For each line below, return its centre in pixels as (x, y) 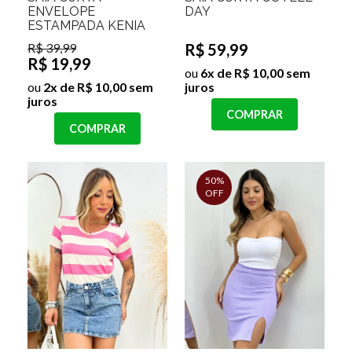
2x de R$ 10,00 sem (97, 86)
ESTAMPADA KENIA (86, 25)
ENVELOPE (61, 11)
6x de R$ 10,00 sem (254, 72)
